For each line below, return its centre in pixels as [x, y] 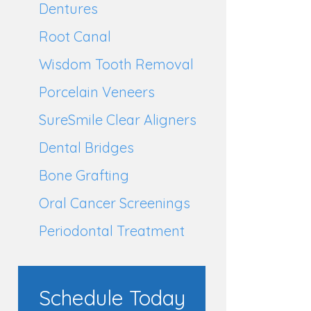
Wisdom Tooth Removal [116, 64]
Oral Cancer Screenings [115, 203]
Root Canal [75, 36]
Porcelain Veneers [97, 92]
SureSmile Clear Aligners [118, 120]
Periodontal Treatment [112, 231]
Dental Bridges [86, 148]
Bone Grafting [84, 175]
